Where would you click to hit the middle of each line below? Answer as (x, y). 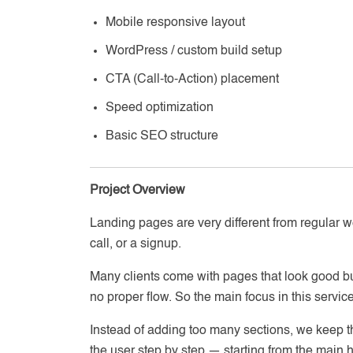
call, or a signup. (136, 244)
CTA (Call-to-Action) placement (192, 80)
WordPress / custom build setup (194, 51)
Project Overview (137, 191)
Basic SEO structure (162, 136)
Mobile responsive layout (175, 23)
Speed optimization (160, 108)
